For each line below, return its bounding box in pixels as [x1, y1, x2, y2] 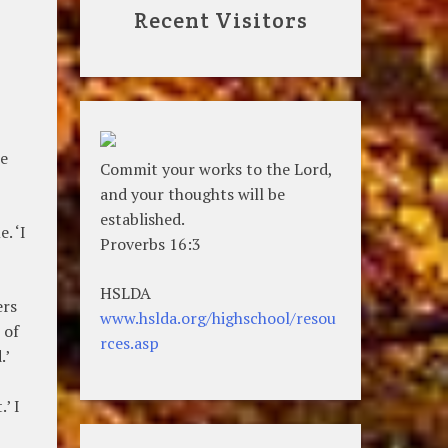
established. [100, 207, 186, 230]
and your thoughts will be [100, 182, 286, 205]
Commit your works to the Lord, [100, 157, 333, 180]
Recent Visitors [133, 6, 308, 35]
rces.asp [100, 331, 160, 354]
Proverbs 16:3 [100, 232, 202, 255]
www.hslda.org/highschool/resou [100, 306, 337, 329]
